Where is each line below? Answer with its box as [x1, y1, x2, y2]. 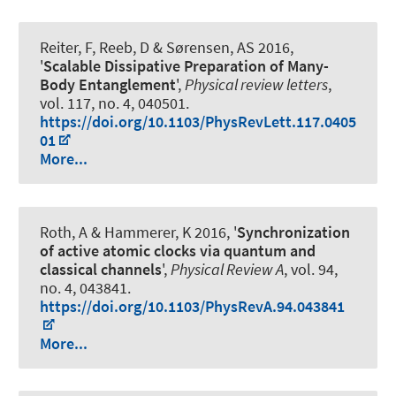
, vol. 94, [284, 258, 338, 279]
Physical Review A [171, 258, 284, 279]
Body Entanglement [40, 74, 176, 95]
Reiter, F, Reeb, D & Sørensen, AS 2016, [40, 37, 293, 58]
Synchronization [237, 221, 350, 242]
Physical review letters [185, 74, 328, 95]
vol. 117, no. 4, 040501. [40, 93, 189, 114]
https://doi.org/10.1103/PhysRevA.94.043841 [40, 295, 345, 316]
